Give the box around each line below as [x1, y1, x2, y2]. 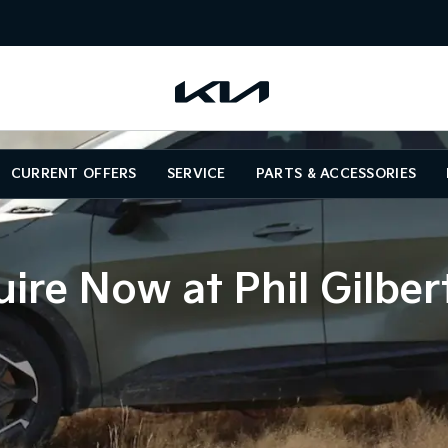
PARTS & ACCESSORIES [255, 166, 417, 182]
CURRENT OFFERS [10, 166, 137, 182]
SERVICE [166, 166, 226, 182]
